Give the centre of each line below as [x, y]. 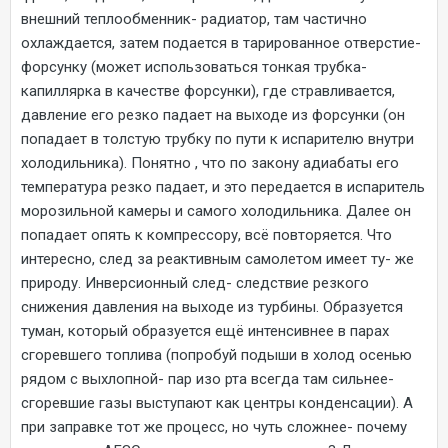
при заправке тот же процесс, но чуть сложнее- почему [214, 426]
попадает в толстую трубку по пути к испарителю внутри [217, 138]
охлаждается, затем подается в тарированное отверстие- [221, 42]
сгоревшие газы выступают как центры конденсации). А [217, 402]
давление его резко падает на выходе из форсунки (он [213, 114]
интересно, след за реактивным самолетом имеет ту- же [217, 258]
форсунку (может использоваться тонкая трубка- [194, 66]
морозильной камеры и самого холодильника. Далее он [216, 210]
